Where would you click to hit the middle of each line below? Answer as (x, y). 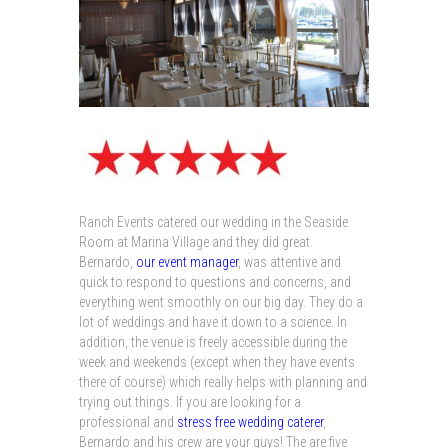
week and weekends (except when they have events (217, 361)
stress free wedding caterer (250, 421)
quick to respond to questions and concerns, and (215, 281)
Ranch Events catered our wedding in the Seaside (213, 221)
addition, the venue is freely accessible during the (213, 341)
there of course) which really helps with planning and (223, 381)
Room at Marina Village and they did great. (196, 241)
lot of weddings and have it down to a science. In (213, 321)
